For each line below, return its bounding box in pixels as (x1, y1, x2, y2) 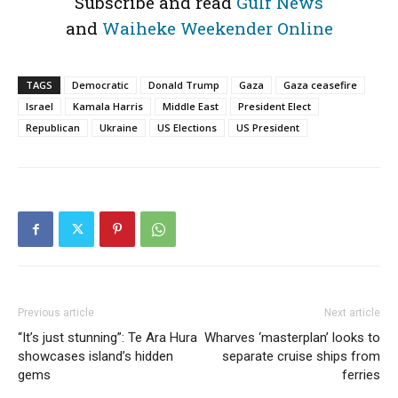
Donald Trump (148, 78, 219, 92)
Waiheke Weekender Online (101, 17, 333, 39)
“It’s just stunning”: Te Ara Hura (18, 330, 197, 346)
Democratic (72, 78, 129, 92)
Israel (26, 99, 53, 113)
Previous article (18, 306, 94, 319)
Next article (324, 306, 380, 319)
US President (236, 121, 299, 134)
